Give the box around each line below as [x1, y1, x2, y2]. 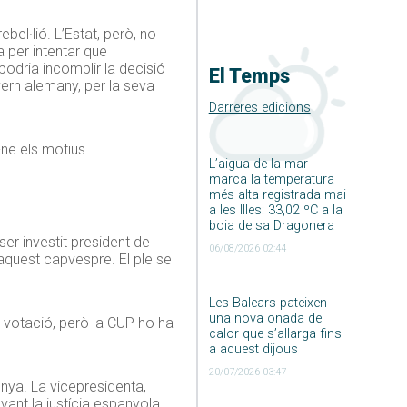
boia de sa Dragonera [208, 218, 334, 234]
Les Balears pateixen [208, 295, 327, 312]
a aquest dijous [208, 342, 298, 358]
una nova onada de [208, 311, 322, 327]
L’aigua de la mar [208, 156, 308, 173]
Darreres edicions [208, 100, 311, 116]
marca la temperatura [208, 172, 334, 188]
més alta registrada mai [208, 187, 346, 203]
